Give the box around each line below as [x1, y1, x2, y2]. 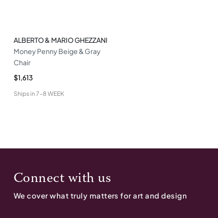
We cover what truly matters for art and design [14, 191, 187, 200]
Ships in [14, 90, 35, 97]
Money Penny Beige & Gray [14, 47, 101, 55]
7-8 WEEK [36, 90, 64, 97]
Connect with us [14, 172, 111, 185]
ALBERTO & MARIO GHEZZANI [14, 36, 108, 44]
